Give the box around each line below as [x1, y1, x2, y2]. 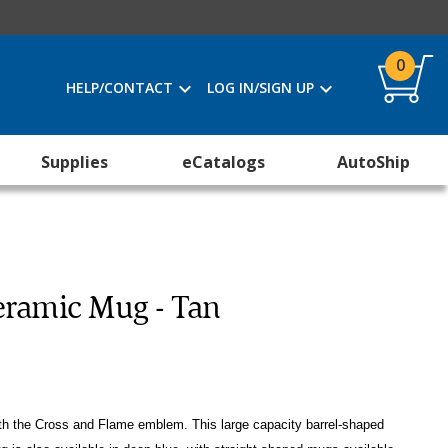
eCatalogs [182, 151, 266, 173]
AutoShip [336, 151, 410, 173]
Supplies [41, 151, 109, 173]
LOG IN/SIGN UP [207, 78, 314, 97]
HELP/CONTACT [66, 78, 173, 97]
